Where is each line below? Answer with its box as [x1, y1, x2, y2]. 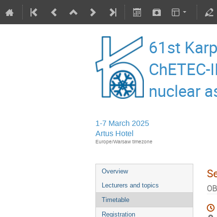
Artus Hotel [95, 128, 134, 139]
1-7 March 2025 [95, 118, 149, 128]
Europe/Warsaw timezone [95, 139, 153, 145]
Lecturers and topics [102, 182, 159, 189]
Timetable [102, 196, 129, 203]
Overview [102, 168, 128, 175]
